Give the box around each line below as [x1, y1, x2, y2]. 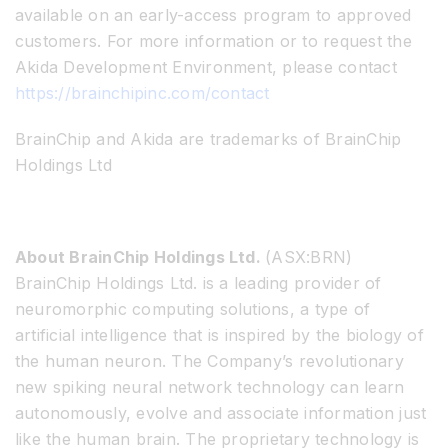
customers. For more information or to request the [15, 30, 412, 51]
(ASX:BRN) [265, 246, 353, 267]
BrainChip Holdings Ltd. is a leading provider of [15, 272, 382, 293]
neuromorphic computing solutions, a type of [15, 298, 371, 319]
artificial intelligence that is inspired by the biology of [15, 324, 424, 345]
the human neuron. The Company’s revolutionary [15, 350, 404, 371]
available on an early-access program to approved [15, 4, 412, 25]
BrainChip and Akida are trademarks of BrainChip [15, 128, 402, 149]
